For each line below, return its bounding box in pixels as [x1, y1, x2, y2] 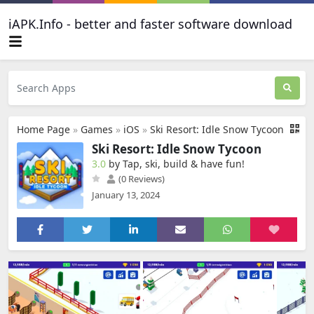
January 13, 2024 [92, 188, 160, 201]
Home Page [17, 122, 70, 136]
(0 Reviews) [116, 172, 165, 185]
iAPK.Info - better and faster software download [8, 15, 292, 32]
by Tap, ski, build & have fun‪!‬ [109, 156, 245, 170]
